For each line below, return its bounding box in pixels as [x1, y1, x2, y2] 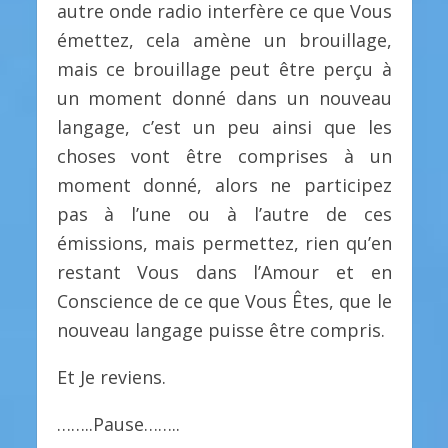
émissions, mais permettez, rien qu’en [56, 230, 392, 255]
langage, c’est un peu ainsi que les [56, 114, 392, 139]
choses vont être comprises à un [56, 143, 392, 168]
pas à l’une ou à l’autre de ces [56, 201, 392, 226]
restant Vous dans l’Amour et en [56, 259, 392, 284]
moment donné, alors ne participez [56, 172, 392, 197]
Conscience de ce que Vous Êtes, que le [56, 288, 392, 313]
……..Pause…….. [56, 411, 180, 436]
